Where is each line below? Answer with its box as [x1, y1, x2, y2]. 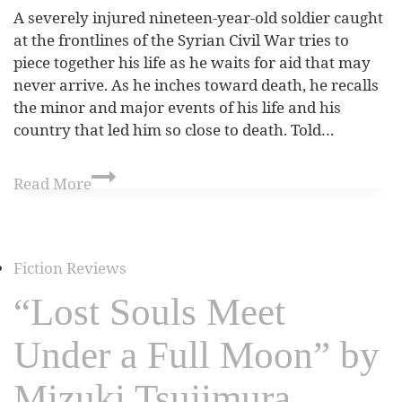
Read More [13, 172, 92, 194]
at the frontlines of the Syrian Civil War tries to [13, 30, 349, 51]
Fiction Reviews [13, 257, 127, 278]
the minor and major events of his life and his [13, 97, 341, 118]
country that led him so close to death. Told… [13, 119, 335, 141]
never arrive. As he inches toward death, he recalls [13, 74, 379, 96]
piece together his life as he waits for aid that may [13, 52, 371, 74]
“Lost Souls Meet [13, 290, 285, 333]
